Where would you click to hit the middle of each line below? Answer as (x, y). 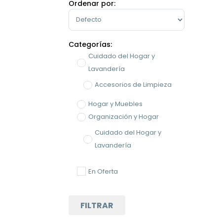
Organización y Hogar (124, 117)
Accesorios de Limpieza (133, 85)
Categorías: (91, 45)
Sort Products (92, 12)
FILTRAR (97, 205)
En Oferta (103, 172)
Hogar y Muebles (116, 104)
